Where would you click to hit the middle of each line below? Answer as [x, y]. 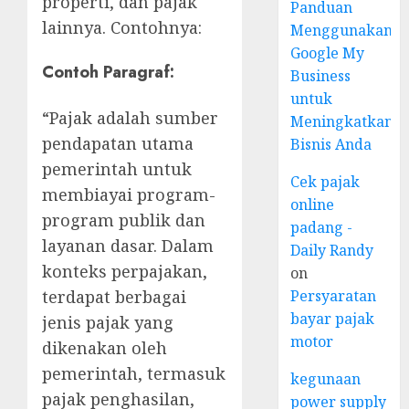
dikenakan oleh [105, 347]
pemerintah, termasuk [134, 373]
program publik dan [124, 220]
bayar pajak [333, 319]
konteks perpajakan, [125, 271]
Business [321, 76]
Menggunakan [342, 30]
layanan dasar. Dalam [128, 245]
